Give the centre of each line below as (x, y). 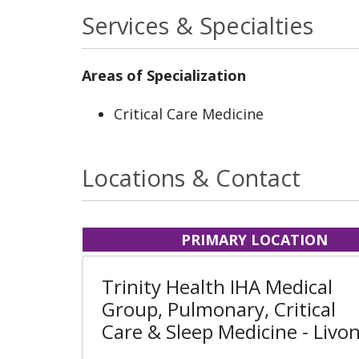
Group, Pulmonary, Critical (219, 309)
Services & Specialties (198, 25)
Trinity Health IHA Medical (217, 286)
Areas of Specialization (164, 75)
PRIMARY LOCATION (254, 239)
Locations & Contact (191, 177)
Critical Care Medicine (189, 113)
